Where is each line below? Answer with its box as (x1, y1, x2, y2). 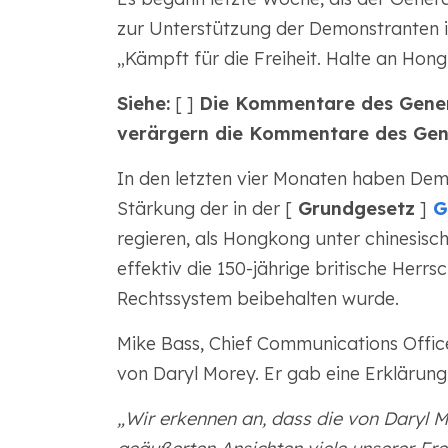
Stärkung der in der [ (116, 197, 292, 220)
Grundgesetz (291, 197, 415, 220)
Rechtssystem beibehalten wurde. (116, 287, 399, 310)
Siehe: (116, 92, 170, 115)
